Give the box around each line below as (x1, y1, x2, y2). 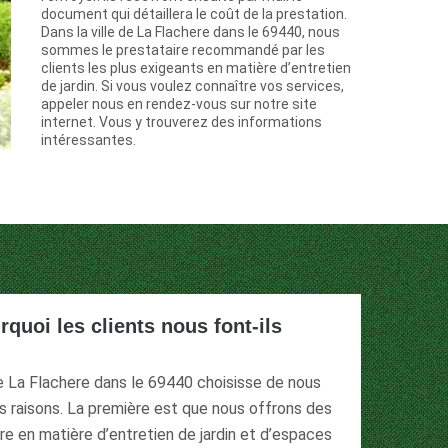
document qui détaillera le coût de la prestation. (41, 6, 347, 23)
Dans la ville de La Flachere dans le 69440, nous (41, 24, 340, 41)
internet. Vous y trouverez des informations (41, 114, 322, 131)
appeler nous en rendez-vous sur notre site (41, 96, 317, 113)
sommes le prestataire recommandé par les (41, 42, 325, 59)
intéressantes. (41, 132, 136, 149)
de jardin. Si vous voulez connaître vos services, (41, 78, 344, 95)
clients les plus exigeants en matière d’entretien (41, 60, 351, 77)
